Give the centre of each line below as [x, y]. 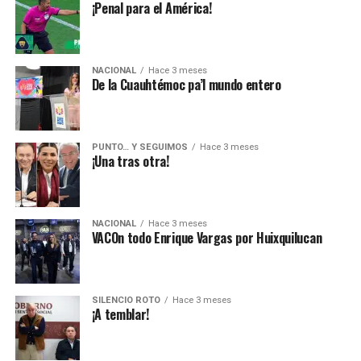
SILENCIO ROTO [126, 301]
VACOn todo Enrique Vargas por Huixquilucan [207, 238]
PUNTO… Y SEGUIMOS [139, 147]
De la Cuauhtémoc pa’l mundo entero [186, 85]
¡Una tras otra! [130, 162]
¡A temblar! [120, 315]
